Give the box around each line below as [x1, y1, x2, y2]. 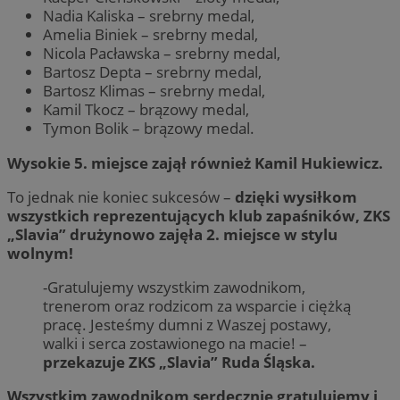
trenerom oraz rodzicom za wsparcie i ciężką [43, 295, 351, 316]
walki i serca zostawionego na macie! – [43, 332, 307, 354]
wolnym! [7, 242, 73, 263]
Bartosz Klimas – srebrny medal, [43, 80, 265, 102]
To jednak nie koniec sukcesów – [7, 186, 235, 207]
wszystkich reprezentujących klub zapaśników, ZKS [7, 204, 390, 226]
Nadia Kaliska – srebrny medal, [43, 5, 254, 27]
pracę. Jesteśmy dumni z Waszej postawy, [43, 313, 331, 335]
